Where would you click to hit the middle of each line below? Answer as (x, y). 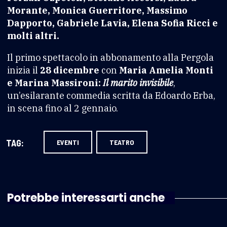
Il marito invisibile (138, 83)
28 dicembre (70, 70)
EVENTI (68, 142)
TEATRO (122, 142)
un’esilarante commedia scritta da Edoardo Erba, (111, 95)
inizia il (24, 70)
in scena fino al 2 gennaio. (63, 108)
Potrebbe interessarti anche (86, 198)
